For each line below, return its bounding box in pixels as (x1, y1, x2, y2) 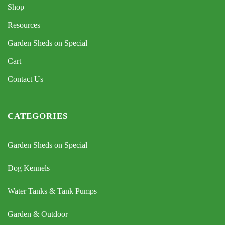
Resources (8, 20, 40, 29)
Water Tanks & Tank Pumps (8, 186, 97, 195)
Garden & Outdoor (8, 209, 68, 218)
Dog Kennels (8, 163, 50, 172)
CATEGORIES (8, 110, 68, 121)
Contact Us (8, 74, 43, 83)
